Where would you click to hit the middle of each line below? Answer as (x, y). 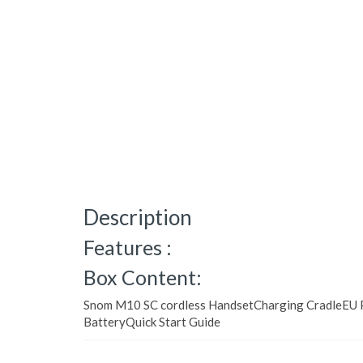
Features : (128, 247)
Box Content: (143, 277)
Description (138, 217)
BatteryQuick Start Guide (152, 322)
